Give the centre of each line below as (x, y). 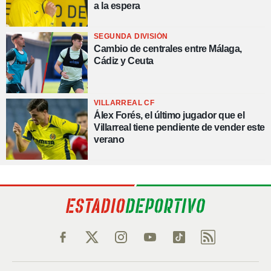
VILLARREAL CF (124, 103)
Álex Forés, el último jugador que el (169, 115)
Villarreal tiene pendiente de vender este (179, 127)
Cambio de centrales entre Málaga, (168, 48)
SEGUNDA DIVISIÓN (131, 36)
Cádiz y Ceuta (124, 60)
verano (109, 139)
